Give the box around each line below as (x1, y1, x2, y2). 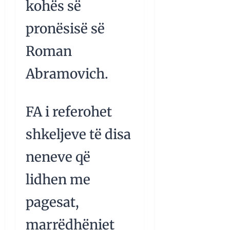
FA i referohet (26, 103, 112, 120)
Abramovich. (26, 65, 108, 82)
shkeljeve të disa (26, 125, 131, 143)
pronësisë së (26, 20, 105, 37)
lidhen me (26, 170, 90, 188)
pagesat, (26, 193, 79, 210)
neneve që (26, 148, 90, 165)
